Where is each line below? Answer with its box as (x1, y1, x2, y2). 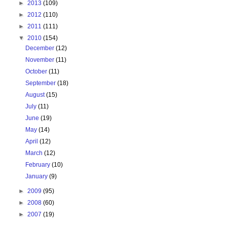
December (25, 45, 56, 52)
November (25, 56, 56, 64)
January (25, 173, 50, 180)
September (25, 80, 58, 87)
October (25, 68, 49, 75)
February (25, 161, 52, 169)
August (25, 91, 47, 99)
